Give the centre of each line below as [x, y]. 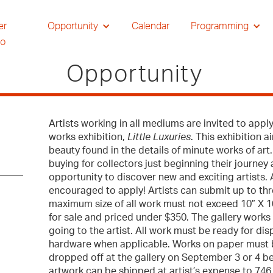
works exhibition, [87, 137]
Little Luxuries [158, 137]
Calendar [150, 26]
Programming [219, 26]
